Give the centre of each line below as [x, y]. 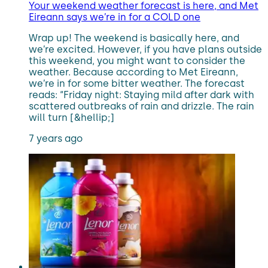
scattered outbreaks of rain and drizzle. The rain [141, 106]
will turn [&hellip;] [71, 118]
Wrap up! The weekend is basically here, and [134, 38]
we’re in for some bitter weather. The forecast [137, 83]
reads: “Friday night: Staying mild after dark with [141, 95]
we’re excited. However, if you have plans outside [145, 49]
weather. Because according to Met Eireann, [133, 72]
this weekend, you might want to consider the [137, 61]
